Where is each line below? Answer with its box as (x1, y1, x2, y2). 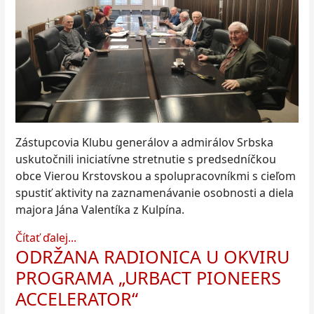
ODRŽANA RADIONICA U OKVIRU (15, 244, 289, 268)
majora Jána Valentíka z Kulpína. (15, 201, 184, 217)
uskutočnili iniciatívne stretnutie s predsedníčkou (15, 151, 276, 167)
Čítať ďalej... (15, 229, 76, 245)
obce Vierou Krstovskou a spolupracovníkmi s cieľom (15, 168, 296, 184)
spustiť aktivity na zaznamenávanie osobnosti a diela (15, 184, 294, 200)
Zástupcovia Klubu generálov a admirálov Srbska (15, 134, 273, 150)
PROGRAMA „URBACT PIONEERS (15, 265, 281, 289)
